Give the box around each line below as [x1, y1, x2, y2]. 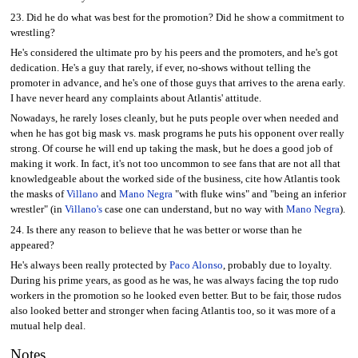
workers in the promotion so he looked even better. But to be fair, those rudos [10, 290, 341, 302]
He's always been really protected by [10, 260, 169, 272]
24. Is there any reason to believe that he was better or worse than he [10, 224, 302, 236]
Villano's [64, 204, 102, 216]
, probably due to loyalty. [222, 260, 332, 272]
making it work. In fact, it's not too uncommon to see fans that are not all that [10, 158, 340, 170]
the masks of [10, 189, 66, 201]
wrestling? [10, 26, 55, 38]
